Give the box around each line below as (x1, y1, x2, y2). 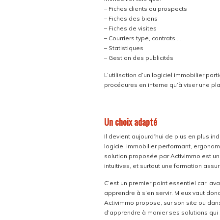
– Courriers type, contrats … (104, 34, 181, 42)
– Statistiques (104, 44, 143, 52)
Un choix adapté (104, 115, 157, 128)
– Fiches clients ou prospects (104, 5, 187, 12)
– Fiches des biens (104, 15, 158, 22)
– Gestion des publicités (104, 54, 173, 61)
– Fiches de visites (104, 25, 157, 32)
